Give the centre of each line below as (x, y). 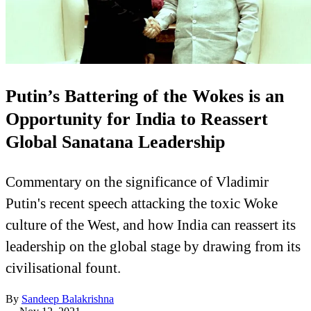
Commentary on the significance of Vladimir (137, 182)
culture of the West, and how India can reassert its (151, 225)
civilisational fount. (63, 268)
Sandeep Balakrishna (68, 299)
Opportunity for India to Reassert (137, 119)
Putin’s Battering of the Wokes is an (145, 96)
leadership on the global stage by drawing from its (153, 246)
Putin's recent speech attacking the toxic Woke (142, 203)
